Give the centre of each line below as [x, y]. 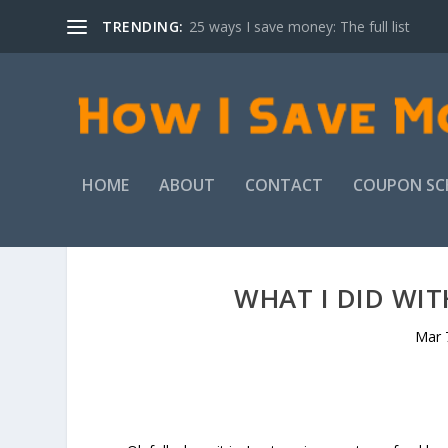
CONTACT [284, 185]
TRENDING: [143, 26]
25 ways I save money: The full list [299, 26]
